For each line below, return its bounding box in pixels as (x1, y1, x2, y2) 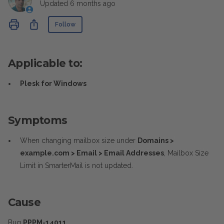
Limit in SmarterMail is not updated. (20, 161, 133, 169)
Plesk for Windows (20, 79, 86, 87)
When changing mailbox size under (20, 136, 137, 144)
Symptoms (8, 114, 67, 126)
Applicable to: (8, 57, 82, 69)
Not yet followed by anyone (82, 17, 173, 25)
